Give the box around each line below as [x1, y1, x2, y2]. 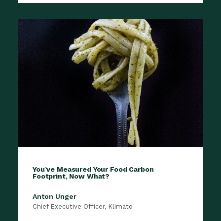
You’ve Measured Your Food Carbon [33, 165, 154, 174]
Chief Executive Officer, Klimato [33, 203, 133, 211]
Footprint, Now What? [33, 172, 110, 181]
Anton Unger [33, 192, 76, 201]
